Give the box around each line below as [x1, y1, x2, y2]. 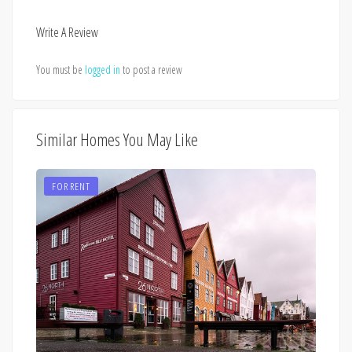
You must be [36, 61, 85, 77]
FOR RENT [52, 178, 90, 193]
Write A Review [36, 23, 98, 41]
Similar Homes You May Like [36, 126, 198, 151]
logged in [85, 61, 120, 77]
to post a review [120, 61, 182, 77]
